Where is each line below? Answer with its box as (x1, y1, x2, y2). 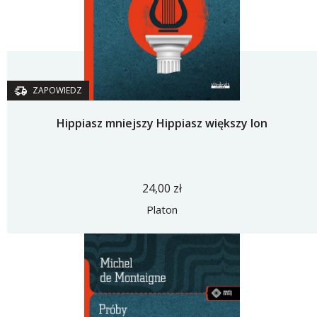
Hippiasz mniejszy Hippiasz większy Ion (57, 115, 267, 131)
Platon (146, 202, 178, 217)
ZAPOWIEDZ (33, 84, 82, 96)
